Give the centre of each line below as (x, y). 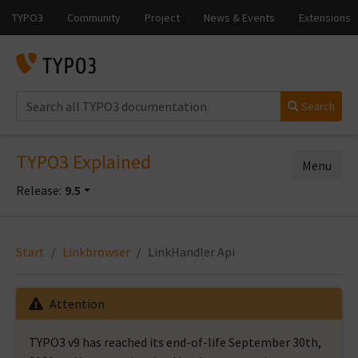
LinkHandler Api (191, 252)
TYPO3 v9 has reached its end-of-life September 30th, (175, 342)
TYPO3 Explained (84, 162)
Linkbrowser (96, 252)
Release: (39, 190)
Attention (77, 304)
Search (317, 106)
